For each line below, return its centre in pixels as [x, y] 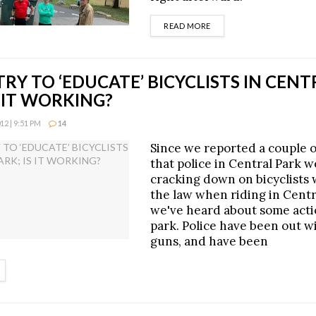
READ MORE [187, 26]
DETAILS [226, 25]
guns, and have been [209, 241]
